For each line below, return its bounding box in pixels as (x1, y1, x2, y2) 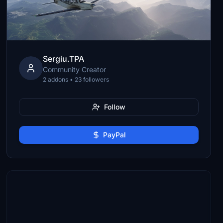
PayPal (103, 130, 126, 139)
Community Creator (43, 65, 107, 74)
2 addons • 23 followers (43, 76, 110, 83)
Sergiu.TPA (43, 54, 85, 64)
